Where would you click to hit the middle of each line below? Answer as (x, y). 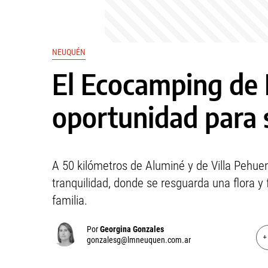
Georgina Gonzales (132, 229)
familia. (70, 200)
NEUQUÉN (69, 52)
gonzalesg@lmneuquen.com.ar (139, 240)
